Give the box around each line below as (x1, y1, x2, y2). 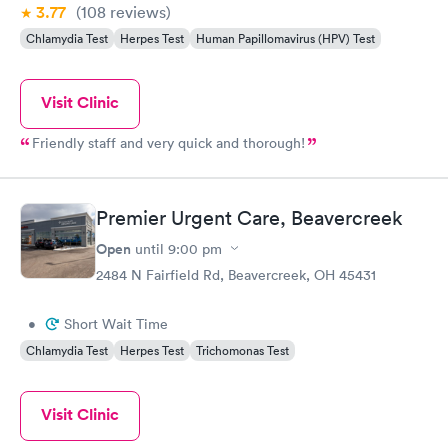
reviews (106, 2, 166, 22)
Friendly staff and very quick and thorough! (32, 134, 305, 152)
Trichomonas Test (196, 341, 289, 359)
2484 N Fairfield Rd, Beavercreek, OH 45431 (96, 265, 376, 284)
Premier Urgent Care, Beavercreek (96, 205, 403, 230)
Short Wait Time (64, 314, 168, 333)
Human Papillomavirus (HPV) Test (196, 30, 375, 47)
